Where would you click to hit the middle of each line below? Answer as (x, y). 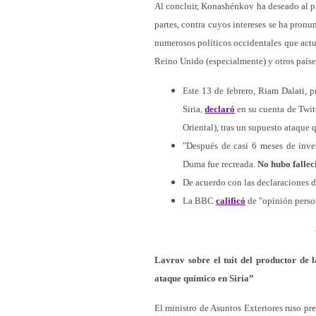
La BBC (199, 201)
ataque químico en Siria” (204, 278)
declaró (220, 109)
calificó (231, 201)
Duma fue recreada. (220, 164)
